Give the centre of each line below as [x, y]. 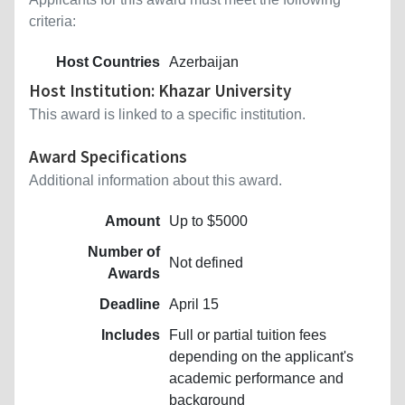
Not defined [206, 262]
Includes [131, 334]
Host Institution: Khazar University [160, 90]
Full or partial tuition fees [248, 334]
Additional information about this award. [155, 180]
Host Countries [108, 61]
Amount [132, 221]
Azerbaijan [204, 61]
